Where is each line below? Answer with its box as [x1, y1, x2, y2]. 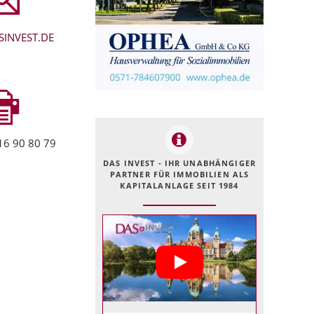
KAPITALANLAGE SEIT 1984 [120, 180, 239, 191]
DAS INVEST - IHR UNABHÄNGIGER [103, 158, 256, 168]
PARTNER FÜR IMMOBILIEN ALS [109, 169, 250, 179]
